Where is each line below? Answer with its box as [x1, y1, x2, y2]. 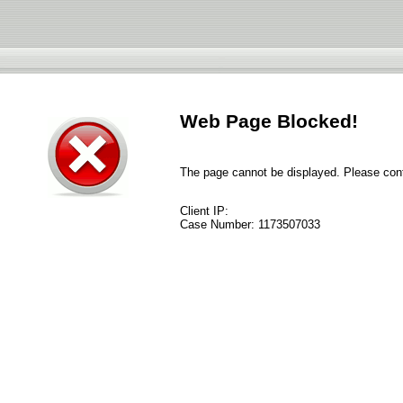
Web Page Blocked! [180, 111, 358, 132]
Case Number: [180, 218, 258, 232]
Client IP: [180, 204, 228, 219]
